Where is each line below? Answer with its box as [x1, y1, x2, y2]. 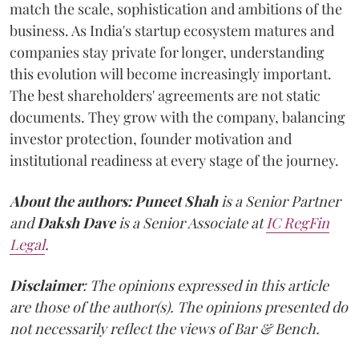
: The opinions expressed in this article [83, 276, 329, 295]
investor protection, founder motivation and [10, 129, 292, 148]
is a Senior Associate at [115, 213, 266, 232]
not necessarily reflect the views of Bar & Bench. [10, 319, 320, 338]
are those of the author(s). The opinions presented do [10, 297, 348, 317]
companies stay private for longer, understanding [10, 42, 325, 62]
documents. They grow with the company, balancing [10, 107, 345, 127]
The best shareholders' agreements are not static [10, 86, 321, 105]
